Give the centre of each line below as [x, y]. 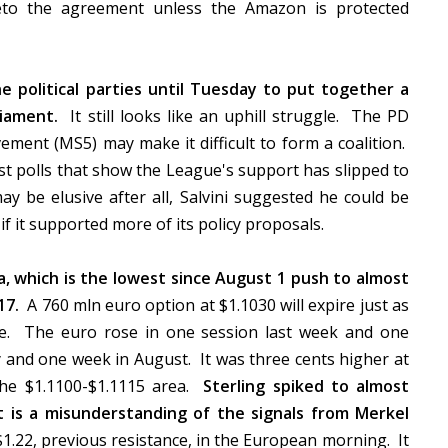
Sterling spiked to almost [306, 386]
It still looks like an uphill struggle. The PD [233, 116]
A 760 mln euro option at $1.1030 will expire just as [216, 305]
